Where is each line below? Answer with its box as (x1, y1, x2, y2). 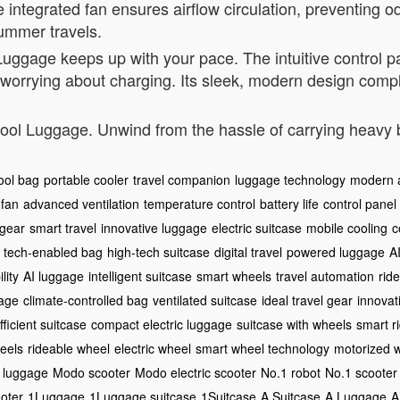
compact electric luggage (91, 315, 232, 333)
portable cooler (44, 171, 129, 188)
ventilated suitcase (153, 291, 257, 309)
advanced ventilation (23, 195, 139, 212)
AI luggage (23, 267, 84, 285)
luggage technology (235, 171, 346, 188)
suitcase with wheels (237, 315, 352, 333)
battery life (260, 195, 319, 212)
